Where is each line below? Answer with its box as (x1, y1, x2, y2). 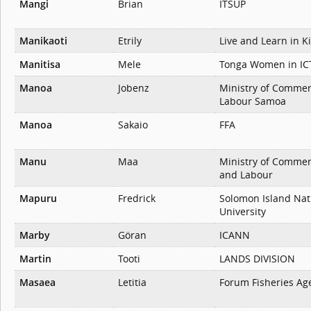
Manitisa (19, 58, 60, 72)
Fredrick (118, 192, 155, 205)
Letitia (118, 276, 146, 289)
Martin (19, 252, 51, 266)
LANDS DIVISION (219, 252, 295, 266)
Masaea (19, 276, 56, 289)
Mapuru (19, 192, 57, 205)
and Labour (219, 168, 273, 182)
